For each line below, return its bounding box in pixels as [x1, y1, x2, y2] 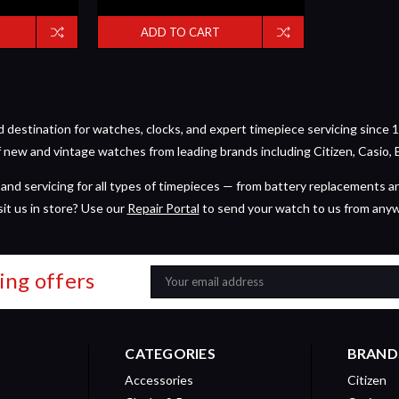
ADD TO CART [140, 24, 220, 39]
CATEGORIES [125, 344, 216, 362]
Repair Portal [126, 199, 199, 216]
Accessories [125, 371, 194, 387]
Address [151, 288, 195, 303]
